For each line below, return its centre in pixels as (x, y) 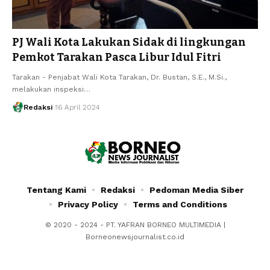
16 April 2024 (77, 107)
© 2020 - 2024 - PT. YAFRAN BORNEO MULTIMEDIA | (135, 224)
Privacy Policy (88, 204)
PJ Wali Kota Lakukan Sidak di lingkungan (129, 42)
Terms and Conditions (180, 204)
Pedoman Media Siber (196, 190)
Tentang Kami (56, 190)
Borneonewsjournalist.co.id (135, 237)
